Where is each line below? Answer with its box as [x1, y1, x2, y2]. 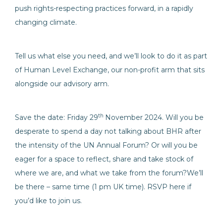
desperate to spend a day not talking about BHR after [15, 127, 201, 136]
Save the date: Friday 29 [15, 113, 98, 122]
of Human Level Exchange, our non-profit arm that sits [15, 65, 205, 74]
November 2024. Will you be [105, 113, 204, 122]
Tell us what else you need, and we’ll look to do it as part [15, 52, 207, 60]
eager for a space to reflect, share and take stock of [15, 155, 193, 164]
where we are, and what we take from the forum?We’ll [15, 168, 203, 177]
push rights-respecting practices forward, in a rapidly [15, 4, 193, 13]
